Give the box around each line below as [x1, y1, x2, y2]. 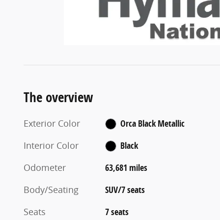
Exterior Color [24, 117, 80, 129]
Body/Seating [24, 183, 79, 195]
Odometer [24, 161, 66, 173]
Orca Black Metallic [120, 117, 185, 130]
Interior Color [24, 139, 79, 151]
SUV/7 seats [105, 183, 145, 196]
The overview [24, 87, 93, 106]
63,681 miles [105, 161, 148, 174]
